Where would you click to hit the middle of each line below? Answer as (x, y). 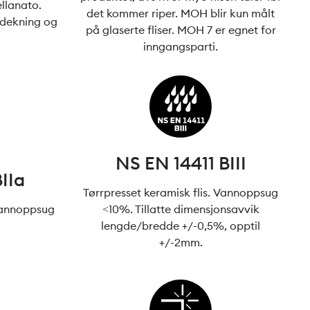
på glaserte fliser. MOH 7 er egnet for (181, 30)
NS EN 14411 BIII (181, 163)
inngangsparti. (181, 46)
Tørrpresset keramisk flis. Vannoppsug (181, 192)
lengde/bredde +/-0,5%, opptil (181, 226)
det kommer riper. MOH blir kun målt (181, 13)
